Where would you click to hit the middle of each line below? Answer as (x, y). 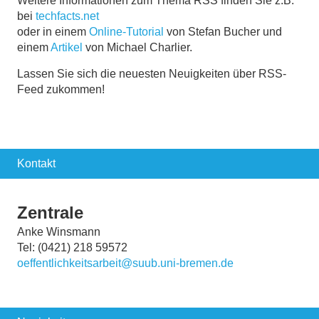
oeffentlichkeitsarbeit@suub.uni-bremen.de (125, 263)
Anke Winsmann (59, 231)
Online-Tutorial (126, 31)
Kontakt (36, 163)
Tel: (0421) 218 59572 (72, 247)
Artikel (67, 47)
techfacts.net (67, 16)
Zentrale (50, 212)
